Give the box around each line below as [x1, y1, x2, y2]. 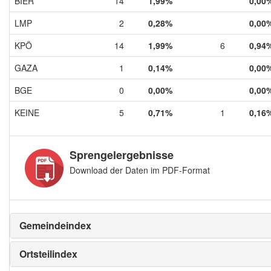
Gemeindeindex [19, 218, 91, 232]
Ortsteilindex [19, 246, 77, 261]
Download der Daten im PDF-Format [70, 163, 210, 176]
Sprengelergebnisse [70, 146, 174, 163]
